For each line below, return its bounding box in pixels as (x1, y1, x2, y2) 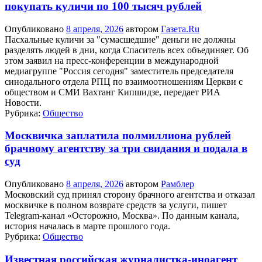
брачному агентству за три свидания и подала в (5, 142, 247, 155)
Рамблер (161, 179, 194, 189)
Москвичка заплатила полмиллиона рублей (5, 129, 231, 142)
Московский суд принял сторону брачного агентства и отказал (5, 189, 255, 200)
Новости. (5, 97, 42, 108)
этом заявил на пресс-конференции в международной (5, 55, 219, 65)
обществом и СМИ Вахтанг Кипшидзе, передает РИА (5, 87, 220, 97)
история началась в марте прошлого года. (5, 221, 170, 232)
